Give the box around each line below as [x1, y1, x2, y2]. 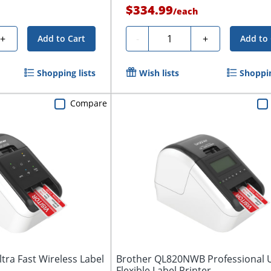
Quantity [153, 30, 193, 44]
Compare [70, 97, 108, 109]
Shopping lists [37, 67, 96, 79]
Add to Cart [38, 33, 86, 45]
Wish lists [139, 67, 180, 79]
